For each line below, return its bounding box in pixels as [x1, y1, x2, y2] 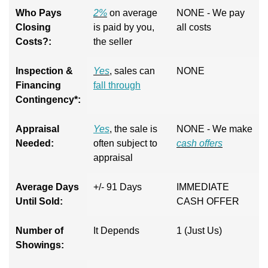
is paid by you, [93, 22, 154, 32]
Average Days [16, 181, 79, 192]
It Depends [93, 225, 139, 236]
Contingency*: [16, 94, 81, 105]
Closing [16, 22, 51, 32]
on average [107, 7, 157, 18]
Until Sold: [16, 196, 63, 206]
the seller [93, 36, 132, 47]
